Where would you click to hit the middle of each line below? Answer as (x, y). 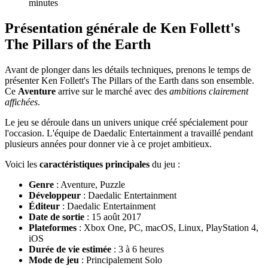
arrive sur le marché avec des (112, 91)
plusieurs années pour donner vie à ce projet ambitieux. (108, 144)
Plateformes (53, 227)
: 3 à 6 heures (138, 249)
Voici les (22, 164)
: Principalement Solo (121, 260)
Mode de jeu (54, 260)
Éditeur (44, 206)
